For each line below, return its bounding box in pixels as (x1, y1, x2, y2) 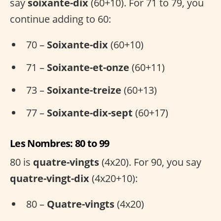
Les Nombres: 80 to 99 (10, 137, 110, 150)
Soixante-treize (47, 83, 121, 97)
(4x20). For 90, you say (99, 155, 201, 169)
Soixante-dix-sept (47, 106, 133, 120)
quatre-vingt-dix (10, 172, 89, 185)
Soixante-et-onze (47, 61, 129, 74)
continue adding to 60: (10, 12, 111, 26)
